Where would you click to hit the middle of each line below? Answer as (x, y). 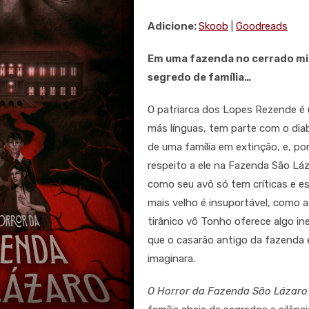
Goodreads (262, 27)
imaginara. (171, 259)
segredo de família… (199, 78)
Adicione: (173, 27)
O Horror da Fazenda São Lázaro (228, 291)
